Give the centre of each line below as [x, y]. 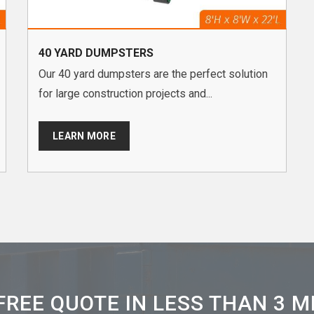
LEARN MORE [84, 136]
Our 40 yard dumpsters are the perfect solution [153, 74]
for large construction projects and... [125, 94]
